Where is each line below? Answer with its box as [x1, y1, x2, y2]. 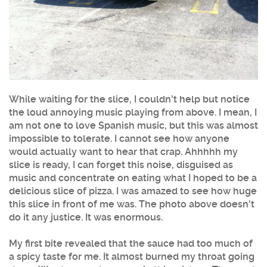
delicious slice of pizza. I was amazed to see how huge [9, 185, 257, 197]
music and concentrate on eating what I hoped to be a [9, 172, 257, 184]
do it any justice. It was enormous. [9, 212, 163, 223]
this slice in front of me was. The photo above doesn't [9, 198, 254, 210]
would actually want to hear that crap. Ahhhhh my [9, 146, 238, 158]
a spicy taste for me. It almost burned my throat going [9, 251, 254, 263]
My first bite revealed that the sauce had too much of [9, 238, 253, 250]
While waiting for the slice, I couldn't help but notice [9, 94, 250, 105]
